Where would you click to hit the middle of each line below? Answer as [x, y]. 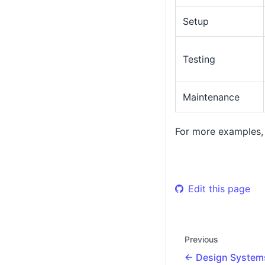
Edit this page [219, 188]
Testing [199, 59]
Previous [201, 239]
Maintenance [211, 97]
